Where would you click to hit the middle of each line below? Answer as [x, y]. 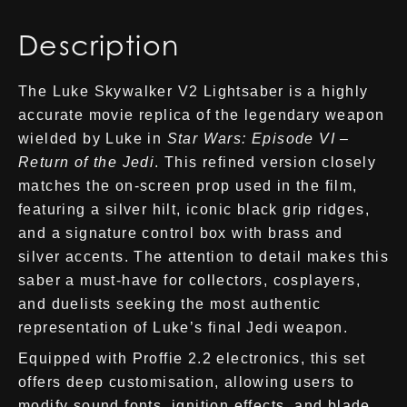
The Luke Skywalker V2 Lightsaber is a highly [194, 91]
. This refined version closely [266, 162]
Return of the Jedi [87, 162]
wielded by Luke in [93, 139]
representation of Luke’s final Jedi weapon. [184, 328]
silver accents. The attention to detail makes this [203, 257]
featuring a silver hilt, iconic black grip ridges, [194, 209]
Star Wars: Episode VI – [258, 139]
